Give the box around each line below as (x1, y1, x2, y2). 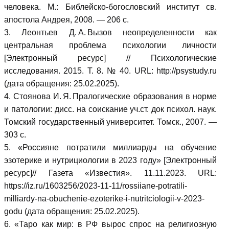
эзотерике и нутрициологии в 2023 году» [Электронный (4, 156, 217, 165)
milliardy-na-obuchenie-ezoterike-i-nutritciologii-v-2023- (4, 194, 204, 203)
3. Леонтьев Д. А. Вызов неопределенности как (4, 28, 217, 37)
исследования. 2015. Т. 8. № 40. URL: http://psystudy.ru (4, 66, 217, 75)
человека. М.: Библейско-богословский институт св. (4, 3, 217, 11)
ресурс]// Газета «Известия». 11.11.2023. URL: (4, 169, 217, 177)
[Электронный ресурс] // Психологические (4, 54, 217, 62)
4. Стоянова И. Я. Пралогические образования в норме (4, 92, 217, 101)
